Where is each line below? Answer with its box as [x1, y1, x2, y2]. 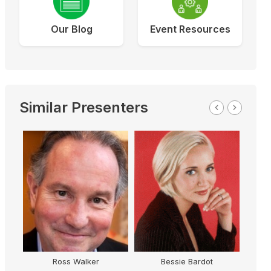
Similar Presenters [19, 98, 148, 116]
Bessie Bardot [160, 256, 212, 266]
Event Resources [149, 22, 230, 35]
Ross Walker [51, 256, 99, 266]
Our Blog [50, 22, 93, 35]
